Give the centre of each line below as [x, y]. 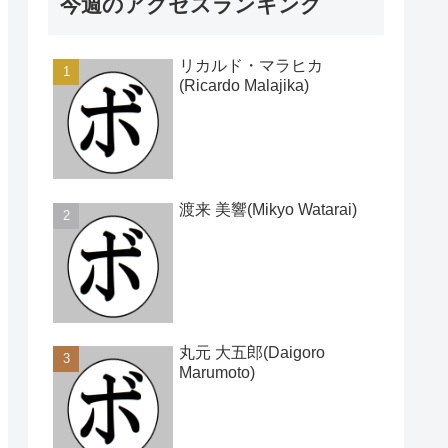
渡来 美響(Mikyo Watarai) [268, 209]
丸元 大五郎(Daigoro [252, 353]
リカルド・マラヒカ [251, 66]
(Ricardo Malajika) [244, 86]
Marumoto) [217, 373]
